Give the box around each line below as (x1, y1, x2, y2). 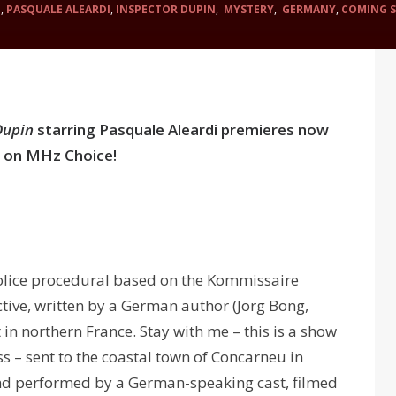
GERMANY (278, 2, 336, 17)
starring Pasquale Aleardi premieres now (34, 119, 329, 140)
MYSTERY (220, 2, 274, 17)
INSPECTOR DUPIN (115, 2, 216, 17)
